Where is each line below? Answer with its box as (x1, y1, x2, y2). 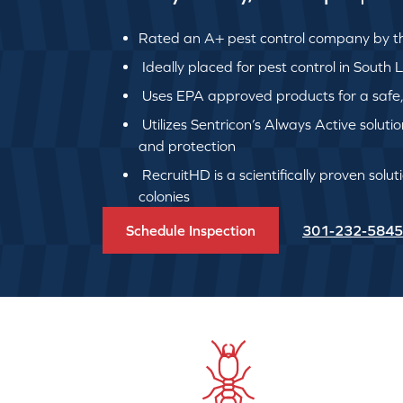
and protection (139, 138, 236, 154)
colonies (139, 188, 190, 204)
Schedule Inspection (126, 222, 255, 238)
